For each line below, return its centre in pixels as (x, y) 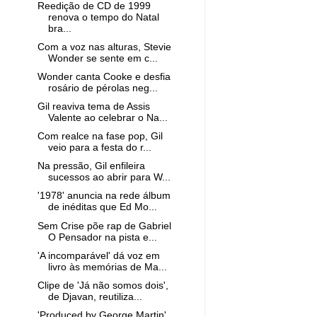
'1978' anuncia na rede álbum (104, 196)
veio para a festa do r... (99, 148)
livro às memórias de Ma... (107, 267)
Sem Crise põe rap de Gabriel (104, 226)
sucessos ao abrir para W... (109, 178)
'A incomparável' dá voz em (98, 255)
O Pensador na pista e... (102, 237)
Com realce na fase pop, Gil (100, 137)
